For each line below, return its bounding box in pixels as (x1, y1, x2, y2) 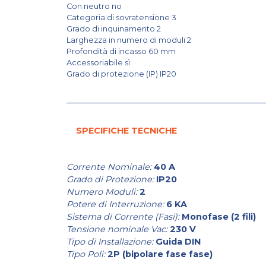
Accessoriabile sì (66, 58, 132, 67)
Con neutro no (66, 1, 123, 11)
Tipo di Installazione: (66, 236, 153, 247)
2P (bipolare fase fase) (107, 248, 213, 259)
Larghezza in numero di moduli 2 (66, 35, 193, 45)
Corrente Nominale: (66, 161, 151, 172)
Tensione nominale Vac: (66, 223, 167, 235)
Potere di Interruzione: (66, 198, 164, 210)
